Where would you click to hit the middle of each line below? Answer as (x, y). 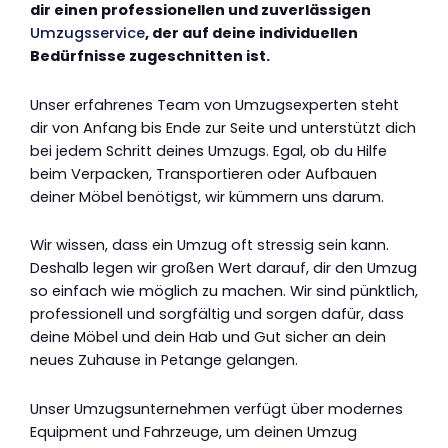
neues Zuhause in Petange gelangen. (164, 360)
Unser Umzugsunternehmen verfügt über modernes (216, 408)
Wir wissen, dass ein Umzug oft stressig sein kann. (209, 245)
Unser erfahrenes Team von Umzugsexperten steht (214, 104)
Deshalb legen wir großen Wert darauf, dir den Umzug (223, 268)
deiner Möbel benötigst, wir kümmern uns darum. (207, 196)
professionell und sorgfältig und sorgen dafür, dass (217, 314)
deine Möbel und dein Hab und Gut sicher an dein (208, 337)
